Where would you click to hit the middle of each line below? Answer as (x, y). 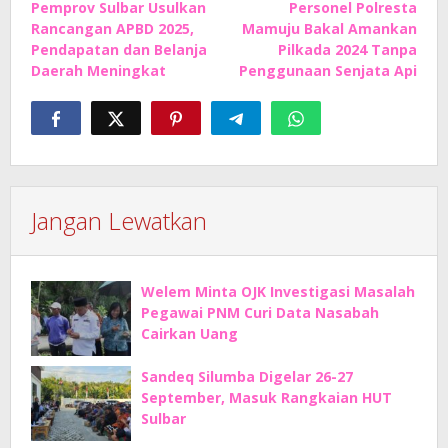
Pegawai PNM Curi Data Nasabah (260, 313)
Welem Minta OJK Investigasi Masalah (278, 292)
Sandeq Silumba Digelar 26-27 (247, 377)
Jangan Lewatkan (119, 221)
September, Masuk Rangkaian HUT (266, 398)
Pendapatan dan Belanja (119, 50)
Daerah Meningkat (98, 71)
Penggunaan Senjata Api (328, 71)
